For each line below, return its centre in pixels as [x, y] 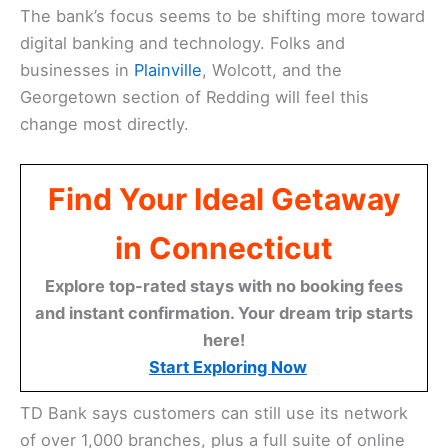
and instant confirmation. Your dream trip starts [224, 313]
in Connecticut [224, 248]
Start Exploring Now [228, 367]
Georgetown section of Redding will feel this [194, 96]
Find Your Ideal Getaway [224, 199]
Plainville [168, 69]
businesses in [77, 69]
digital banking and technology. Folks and [182, 42]
